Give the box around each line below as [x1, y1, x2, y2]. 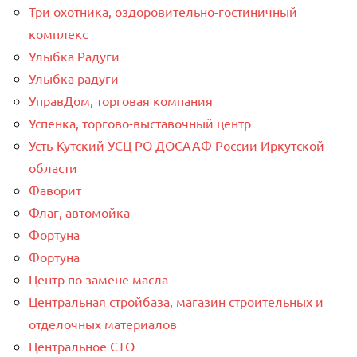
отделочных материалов [29, 316, 177, 332]
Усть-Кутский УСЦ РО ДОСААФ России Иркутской [29, 137, 324, 154]
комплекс [29, 25, 88, 42]
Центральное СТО [29, 338, 135, 355]
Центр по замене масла [29, 271, 168, 288]
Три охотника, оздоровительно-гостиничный [29, 3, 297, 20]
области [29, 159, 77, 176]
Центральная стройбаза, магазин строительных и [29, 293, 324, 310]
